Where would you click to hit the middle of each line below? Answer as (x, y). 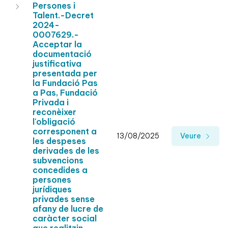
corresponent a (65, 132)
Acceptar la (57, 45)
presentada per (65, 74)
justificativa (57, 64)
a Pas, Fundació (65, 93)
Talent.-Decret (63, 16)
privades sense (64, 199)
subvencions (58, 161)
